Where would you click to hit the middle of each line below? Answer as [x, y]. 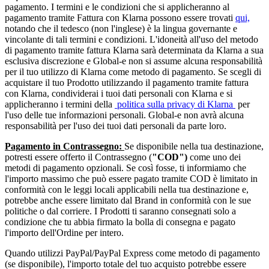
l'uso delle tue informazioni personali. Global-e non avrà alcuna [124, 115]
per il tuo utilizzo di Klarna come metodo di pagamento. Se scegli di [133, 72]
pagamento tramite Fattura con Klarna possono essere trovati [120, 18]
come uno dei [214, 157]
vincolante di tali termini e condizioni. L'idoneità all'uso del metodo [131, 40]
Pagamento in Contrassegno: [65, 147]
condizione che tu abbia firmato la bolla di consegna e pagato [120, 222]
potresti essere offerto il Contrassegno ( [78, 157]
